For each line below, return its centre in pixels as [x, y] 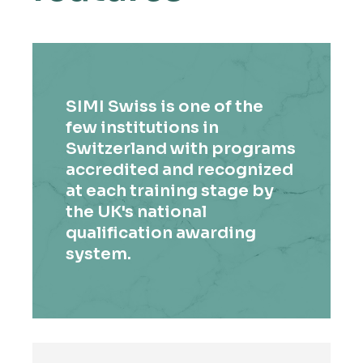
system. [99, 254]
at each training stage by [170, 191]
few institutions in [143, 128]
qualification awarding [161, 233]
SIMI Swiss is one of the [165, 107]
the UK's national [137, 212]
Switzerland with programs [181, 149]
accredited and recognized [180, 170]
